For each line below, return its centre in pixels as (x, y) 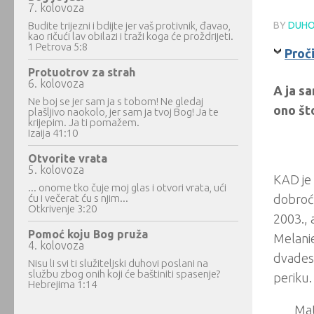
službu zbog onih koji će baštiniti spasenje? (124, 274)
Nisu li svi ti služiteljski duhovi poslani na (118, 263)
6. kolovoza (56, 83)
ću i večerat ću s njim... (78, 198)
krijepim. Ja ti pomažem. (84, 122)
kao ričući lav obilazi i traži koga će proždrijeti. (131, 36)
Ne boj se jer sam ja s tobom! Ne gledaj (116, 101)
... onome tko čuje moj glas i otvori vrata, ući (127, 187)
